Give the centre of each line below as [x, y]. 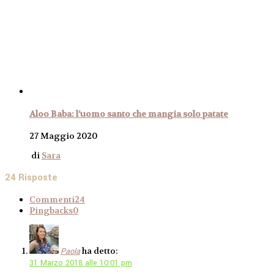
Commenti [52, 200]
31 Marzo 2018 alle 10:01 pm [81, 263]
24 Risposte [31, 177]
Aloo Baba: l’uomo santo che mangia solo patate [129, 113]
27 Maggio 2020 [63, 136]
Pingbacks [51, 211]
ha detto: [100, 251]
